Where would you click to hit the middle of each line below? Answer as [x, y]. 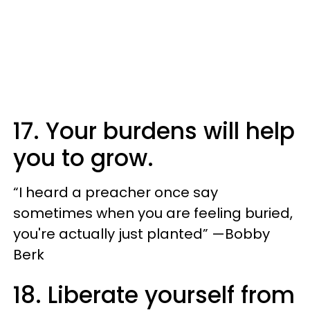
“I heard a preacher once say [116, 193]
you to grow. [83, 158]
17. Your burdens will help [154, 131]
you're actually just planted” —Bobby [142, 234]
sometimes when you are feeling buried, [153, 213]
